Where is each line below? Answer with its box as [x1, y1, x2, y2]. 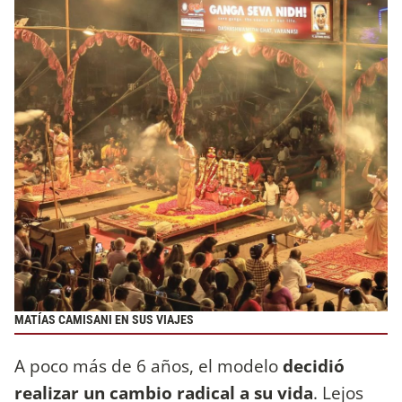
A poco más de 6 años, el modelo [14, 353, 283, 378]
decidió [283, 353, 345, 378]
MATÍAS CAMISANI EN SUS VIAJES [14, 312, 194, 328]
